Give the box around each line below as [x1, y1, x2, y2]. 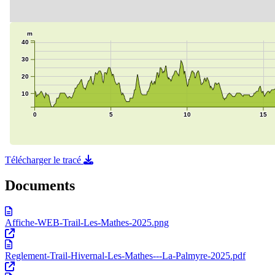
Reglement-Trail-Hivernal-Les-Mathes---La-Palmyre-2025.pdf [5, 250, 246, 261]
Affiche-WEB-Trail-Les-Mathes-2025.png [5, 217, 169, 228]
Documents [5, 177, 75, 194]
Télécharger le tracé [5, 154, 83, 165]
